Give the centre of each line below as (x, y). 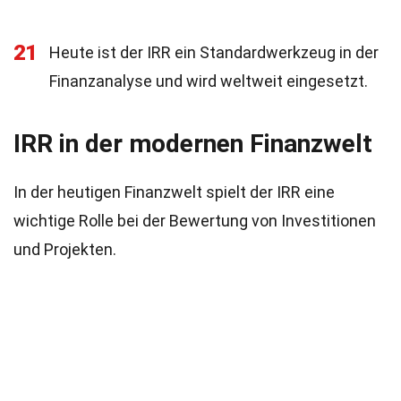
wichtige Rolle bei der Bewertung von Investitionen (195, 221)
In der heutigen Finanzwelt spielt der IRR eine (174, 192)
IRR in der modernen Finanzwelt (193, 144)
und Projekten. (65, 249)
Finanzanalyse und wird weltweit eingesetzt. (209, 81)
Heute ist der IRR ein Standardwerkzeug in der (214, 52)
